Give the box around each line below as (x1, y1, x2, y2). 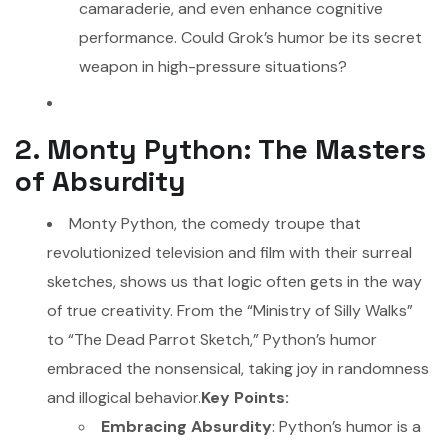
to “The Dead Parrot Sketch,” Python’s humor (47, 328, 377, 350)
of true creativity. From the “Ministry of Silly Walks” (47, 299, 413, 321)
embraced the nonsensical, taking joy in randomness (47, 357, 429, 379)
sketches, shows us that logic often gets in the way (47, 270, 422, 292)
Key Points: (201, 386, 289, 408)
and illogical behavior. (47, 386, 201, 408)
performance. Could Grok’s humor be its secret (79, 27, 422, 49)
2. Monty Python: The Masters (15, 131, 426, 168)
